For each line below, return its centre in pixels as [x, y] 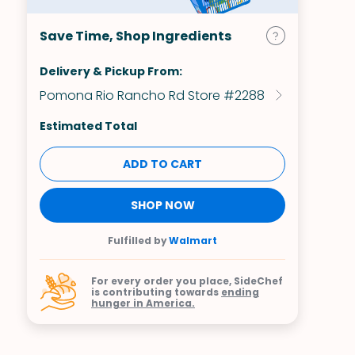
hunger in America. [143, 303]
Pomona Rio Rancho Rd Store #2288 [152, 95]
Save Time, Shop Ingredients [136, 36]
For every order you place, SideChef [187, 281]
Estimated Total [88, 126]
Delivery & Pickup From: [111, 71]
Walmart [193, 240]
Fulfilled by [137, 240]
